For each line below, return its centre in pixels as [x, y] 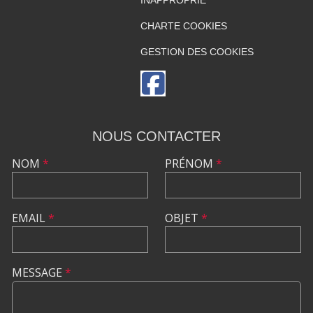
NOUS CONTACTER [156, 136]
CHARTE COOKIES [183, 26]
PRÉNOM [190, 163]
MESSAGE [38, 272]
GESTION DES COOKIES [197, 51]
